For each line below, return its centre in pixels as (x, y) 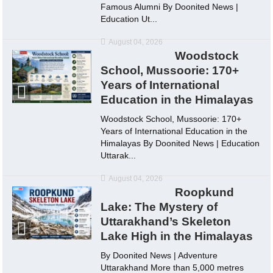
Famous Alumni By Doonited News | (170, 7)
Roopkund (205, 193)
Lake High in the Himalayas (177, 236)
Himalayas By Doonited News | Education (180, 144)
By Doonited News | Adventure (159, 256)
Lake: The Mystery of (159, 207)
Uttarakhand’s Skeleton (166, 222)
